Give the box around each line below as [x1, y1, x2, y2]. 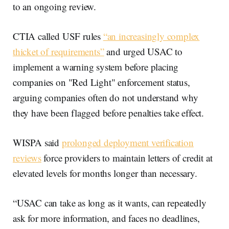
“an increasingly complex [103, 30, 200, 42]
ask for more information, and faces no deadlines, [13, 212, 200, 224]
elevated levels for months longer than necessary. [13, 167, 197, 179]
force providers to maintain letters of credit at [41, 151, 213, 164]
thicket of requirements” [13, 45, 104, 58]
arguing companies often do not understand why [13, 91, 198, 104]
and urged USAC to [104, 45, 183, 58]
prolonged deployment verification [61, 136, 194, 149]
